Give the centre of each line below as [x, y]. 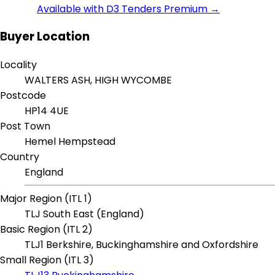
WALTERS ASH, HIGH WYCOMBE [98, 80]
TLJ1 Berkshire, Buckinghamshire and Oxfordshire [141, 245]
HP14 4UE [47, 111]
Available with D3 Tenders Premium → [128, 9]
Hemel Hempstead [70, 142]
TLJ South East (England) [84, 214]
